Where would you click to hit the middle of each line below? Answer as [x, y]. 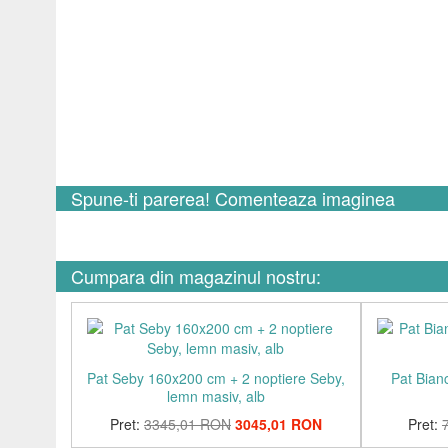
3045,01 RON [278, 424]
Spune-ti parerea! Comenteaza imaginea [233, 198]
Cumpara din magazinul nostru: [196, 276]
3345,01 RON [187, 424]
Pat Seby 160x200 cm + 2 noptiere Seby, [216, 378]
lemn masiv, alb [215, 396]
